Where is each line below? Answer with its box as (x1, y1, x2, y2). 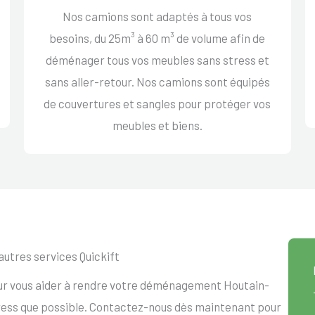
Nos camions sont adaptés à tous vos (63, 8, 252, 23)
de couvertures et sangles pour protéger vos (44, 96, 271, 110)
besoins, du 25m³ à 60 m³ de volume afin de (49, 30, 266, 45)
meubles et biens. (112, 117, 202, 132)
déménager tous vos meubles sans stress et (45, 52, 269, 67)
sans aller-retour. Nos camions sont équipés (44, 74, 270, 89)
